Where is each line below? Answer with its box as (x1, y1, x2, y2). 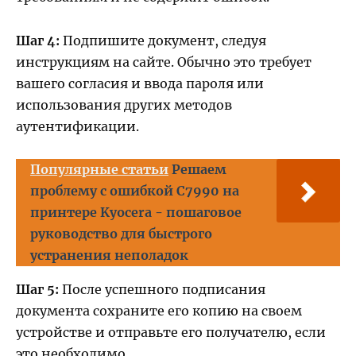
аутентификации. (16, 118, 139, 134)
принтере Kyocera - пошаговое (30, 203, 242, 220)
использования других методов (16, 96, 232, 113)
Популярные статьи (30, 161, 168, 177)
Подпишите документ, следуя (60, 32, 266, 48)
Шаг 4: (16, 32, 60, 48)
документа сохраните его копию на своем (16, 302, 302, 319)
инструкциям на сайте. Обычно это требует (16, 53, 311, 70)
